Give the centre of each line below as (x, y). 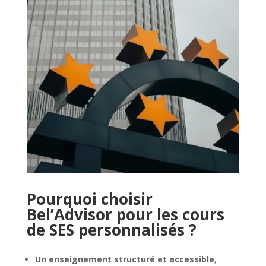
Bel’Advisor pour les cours (125, 214)
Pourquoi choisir (89, 199)
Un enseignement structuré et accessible (124, 259)
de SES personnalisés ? (111, 229)
